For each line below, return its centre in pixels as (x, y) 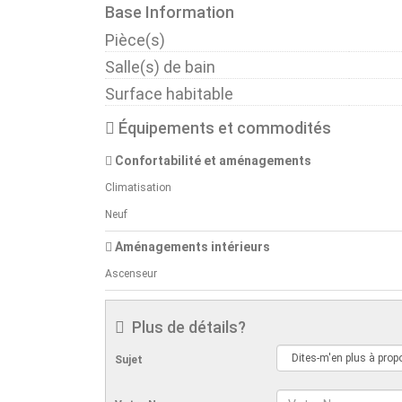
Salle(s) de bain (160, 66)
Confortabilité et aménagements (212, 160)
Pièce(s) (135, 39)
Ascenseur (131, 273)
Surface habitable (169, 93)
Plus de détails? (185, 327)
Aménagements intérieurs (191, 246)
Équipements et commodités (223, 127)
